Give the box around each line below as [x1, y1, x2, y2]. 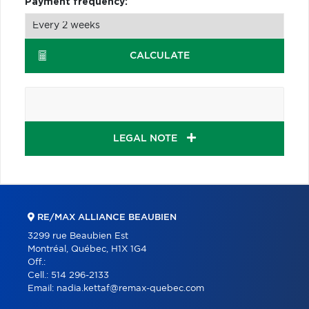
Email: [28, 283, 57, 293]
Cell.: [28, 270, 51, 280]
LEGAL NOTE [113, 133, 180, 143]
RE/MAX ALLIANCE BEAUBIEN [34, 212, 177, 222]
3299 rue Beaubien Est [28, 231, 128, 241]
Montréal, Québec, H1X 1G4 [28, 244, 147, 254]
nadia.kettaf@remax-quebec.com [57, 283, 204, 293]
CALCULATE [130, 50, 190, 61]
